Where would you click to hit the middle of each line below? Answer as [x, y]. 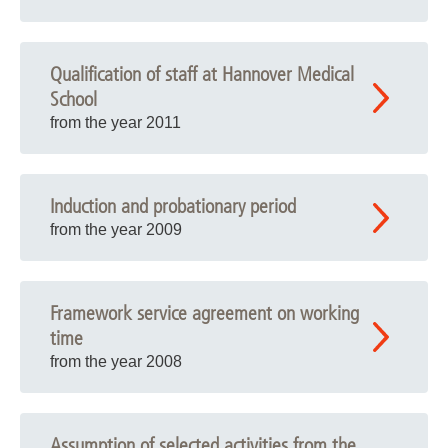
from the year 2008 [116, 361]
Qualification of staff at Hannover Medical [202, 74]
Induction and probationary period [173, 206]
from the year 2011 [115, 122]
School [73, 99]
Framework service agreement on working [204, 313]
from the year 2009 [116, 229]
